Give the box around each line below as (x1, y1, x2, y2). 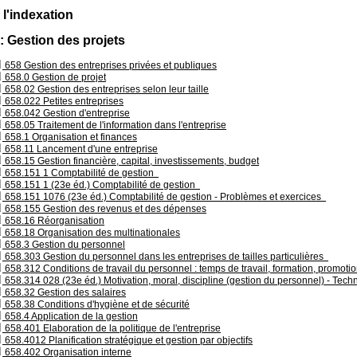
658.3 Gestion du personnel (2, 239, 125, 250)
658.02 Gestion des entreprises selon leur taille (2, 84, 209, 95)
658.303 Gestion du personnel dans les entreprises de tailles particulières (2, 251, 328, 262)
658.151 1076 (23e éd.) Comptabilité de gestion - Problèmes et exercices (2, 191, 326, 202)
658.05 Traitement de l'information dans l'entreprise (2, 120, 226, 131)
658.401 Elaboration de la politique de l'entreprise (2, 323, 221, 334)
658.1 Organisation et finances (2, 131, 137, 143)
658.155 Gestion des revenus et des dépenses (2, 203, 206, 214)
